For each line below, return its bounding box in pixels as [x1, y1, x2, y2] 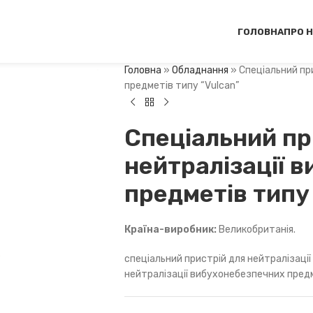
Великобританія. [216, 224, 296, 235]
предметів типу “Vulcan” [124, 80, 239, 92]
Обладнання [171, 64, 228, 76]
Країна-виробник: [124, 224, 217, 235]
